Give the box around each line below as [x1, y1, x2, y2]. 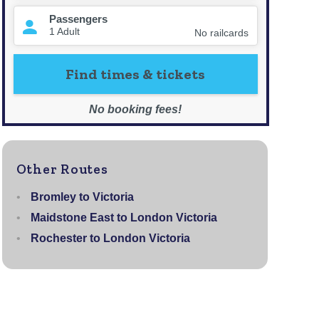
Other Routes [16, 161, 108, 177]
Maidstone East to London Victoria [30, 211, 217, 224]
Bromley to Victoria [30, 191, 134, 203]
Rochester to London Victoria [30, 232, 190, 244]
